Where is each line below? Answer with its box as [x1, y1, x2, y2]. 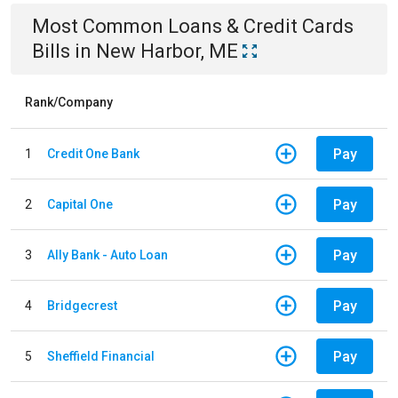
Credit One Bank [47, 146, 139, 161]
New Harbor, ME [96, 40, 238, 62]
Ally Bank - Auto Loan [47, 247, 168, 262]
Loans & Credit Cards [168, 15, 354, 37]
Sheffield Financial [47, 348, 155, 363]
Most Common [32, 15, 168, 37]
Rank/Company [25, 95, 113, 109]
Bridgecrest [47, 298, 117, 313]
